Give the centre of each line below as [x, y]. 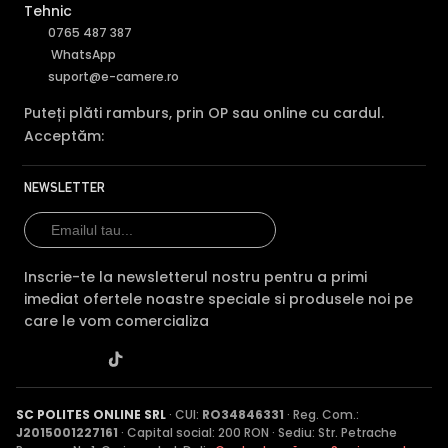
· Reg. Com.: [321, 414]
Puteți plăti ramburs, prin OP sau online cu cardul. [204, 113]
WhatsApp [82, 54]
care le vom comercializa [117, 321]
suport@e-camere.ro [114, 76]
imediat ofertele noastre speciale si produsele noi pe [219, 299]
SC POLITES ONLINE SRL [91, 414]
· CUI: [184, 414]
